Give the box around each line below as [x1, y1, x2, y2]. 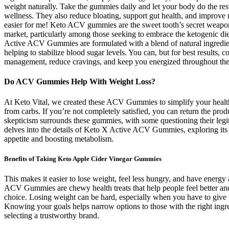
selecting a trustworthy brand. [4, 211, 99, 220]
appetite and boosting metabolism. [4, 134, 113, 143]
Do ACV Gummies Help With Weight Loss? [4, 77, 155, 86]
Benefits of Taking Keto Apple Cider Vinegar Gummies [4, 154, 162, 163]
